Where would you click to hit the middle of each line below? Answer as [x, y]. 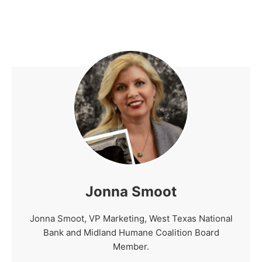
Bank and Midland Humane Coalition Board [131, 232]
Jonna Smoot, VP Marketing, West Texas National [131, 218]
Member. [131, 246]
